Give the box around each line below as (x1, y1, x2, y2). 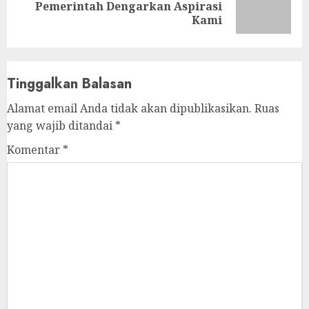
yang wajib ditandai (7, 118, 115, 133)
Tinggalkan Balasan (7, 74, 132, 94)
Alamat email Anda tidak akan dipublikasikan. (7, 101, 252, 116)
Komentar (7, 142, 63, 157)
